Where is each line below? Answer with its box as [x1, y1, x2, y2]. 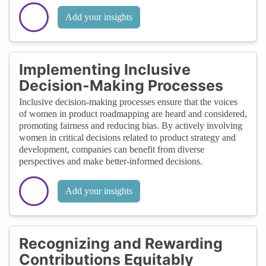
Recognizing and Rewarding [19, 234, 223, 252]
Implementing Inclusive [19, 60, 191, 78]
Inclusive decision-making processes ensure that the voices [19, 96, 237, 107]
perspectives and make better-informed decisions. [19, 156, 202, 166]
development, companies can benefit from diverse [19, 144, 204, 154]
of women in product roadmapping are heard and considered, [19, 108, 247, 119]
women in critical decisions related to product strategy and [19, 132, 236, 142]
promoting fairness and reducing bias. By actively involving [19, 120, 242, 131]
